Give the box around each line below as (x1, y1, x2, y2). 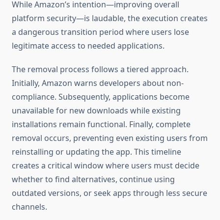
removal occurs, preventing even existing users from (12, 133, 208, 144)
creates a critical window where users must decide (12, 160, 199, 171)
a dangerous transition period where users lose (12, 27, 189, 38)
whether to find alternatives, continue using (12, 174, 175, 185)
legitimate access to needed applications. (12, 40, 165, 52)
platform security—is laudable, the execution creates (12, 13, 208, 24)
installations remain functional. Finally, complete (12, 119, 191, 130)
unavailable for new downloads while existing (12, 105, 181, 116)
